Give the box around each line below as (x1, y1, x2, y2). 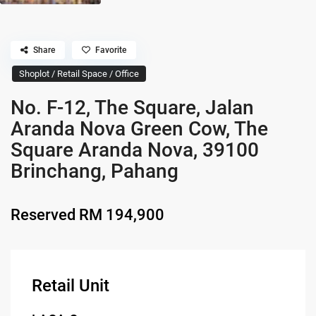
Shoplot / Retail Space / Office (19, 68, 140, 79)
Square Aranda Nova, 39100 (11, 138, 260, 162)
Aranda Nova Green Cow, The (11, 116, 269, 140)
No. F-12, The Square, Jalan (11, 95, 255, 119)
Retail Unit (32, 275, 110, 296)
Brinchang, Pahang (11, 159, 179, 183)
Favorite (95, 44, 127, 55)
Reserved (11, 205, 76, 224)
